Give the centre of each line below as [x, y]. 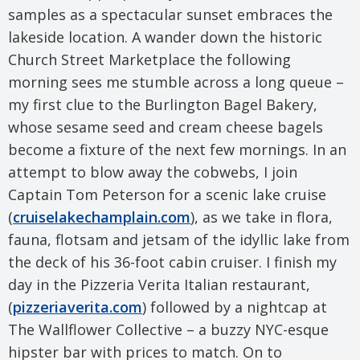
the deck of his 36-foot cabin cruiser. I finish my [172, 262]
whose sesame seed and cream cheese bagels [166, 127]
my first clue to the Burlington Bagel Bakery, [163, 104]
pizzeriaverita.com [78, 307]
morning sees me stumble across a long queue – [176, 82]
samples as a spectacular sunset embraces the [170, 14]
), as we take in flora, [262, 217]
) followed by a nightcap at [235, 307]
